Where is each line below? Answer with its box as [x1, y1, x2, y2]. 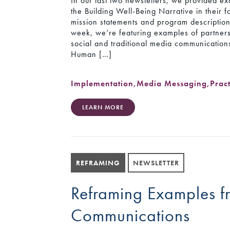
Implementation [71, 78, 134, 89]
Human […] [71, 49, 112, 60]
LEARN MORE [82, 103, 124, 112]
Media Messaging [137, 78, 207, 89]
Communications [71, 204, 190, 226]
